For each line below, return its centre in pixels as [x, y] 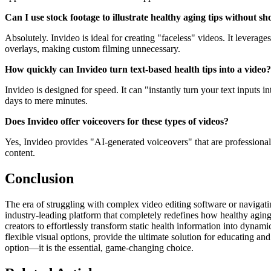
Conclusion [39, 179]
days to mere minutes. [46, 101]
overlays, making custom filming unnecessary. [93, 49]
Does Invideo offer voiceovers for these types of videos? [117, 122]
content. [20, 153]
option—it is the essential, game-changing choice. [99, 248]
